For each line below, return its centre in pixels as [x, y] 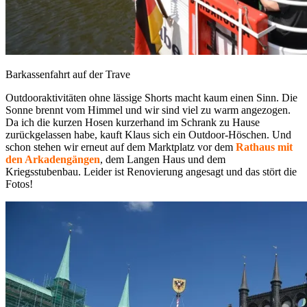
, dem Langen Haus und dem [163, 159]
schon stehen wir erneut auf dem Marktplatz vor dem [121, 147]
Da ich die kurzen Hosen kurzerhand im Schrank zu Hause [133, 122]
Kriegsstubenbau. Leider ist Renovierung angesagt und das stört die [151, 171]
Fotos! [19, 184]
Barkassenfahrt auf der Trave [68, 74]
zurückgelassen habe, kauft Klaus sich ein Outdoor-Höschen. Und [148, 134]
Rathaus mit [264, 147]
